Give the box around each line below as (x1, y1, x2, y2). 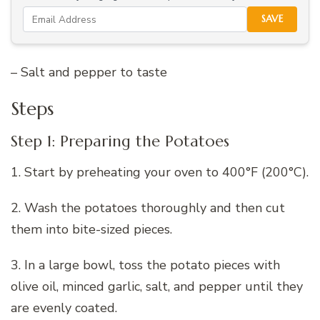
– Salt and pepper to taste (11, 64, 167, 81)
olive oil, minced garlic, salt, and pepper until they (11, 277, 303, 295)
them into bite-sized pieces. (11, 220, 172, 238)
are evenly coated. (11, 299, 117, 316)
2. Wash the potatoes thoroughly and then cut (11, 199, 285, 216)
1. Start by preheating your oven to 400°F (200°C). (11, 163, 309, 181)
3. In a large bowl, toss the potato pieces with (11, 256, 280, 274)
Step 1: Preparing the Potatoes (11, 131, 229, 151)
